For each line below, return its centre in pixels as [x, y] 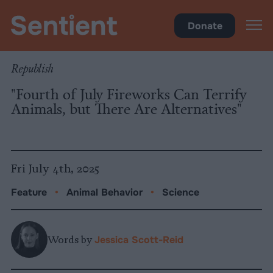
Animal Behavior [105, 192]
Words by [71, 239]
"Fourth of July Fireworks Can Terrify [129, 94]
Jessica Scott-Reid [139, 239]
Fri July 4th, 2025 [55, 169]
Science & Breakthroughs [70, 11]
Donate [205, 26]
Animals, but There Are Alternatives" [126, 108]
